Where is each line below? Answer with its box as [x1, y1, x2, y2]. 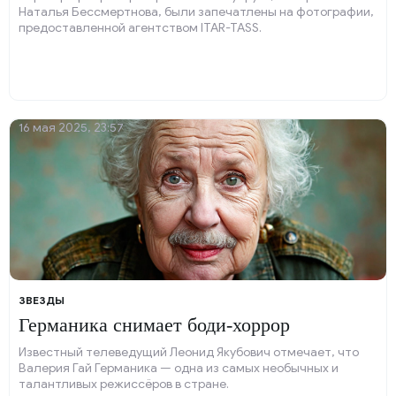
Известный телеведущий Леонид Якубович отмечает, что [19, 345, 359, 360]
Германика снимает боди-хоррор [19, 314, 290, 336]
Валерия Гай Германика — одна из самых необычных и [19, 361, 339, 376]
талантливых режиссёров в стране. [19, 377, 229, 392]
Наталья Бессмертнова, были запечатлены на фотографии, [19, 4, 374, 19]
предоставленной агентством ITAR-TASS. [19, 20, 262, 35]
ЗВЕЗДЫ [19, 293, 65, 307]
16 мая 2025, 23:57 [19, 120, 124, 135]
